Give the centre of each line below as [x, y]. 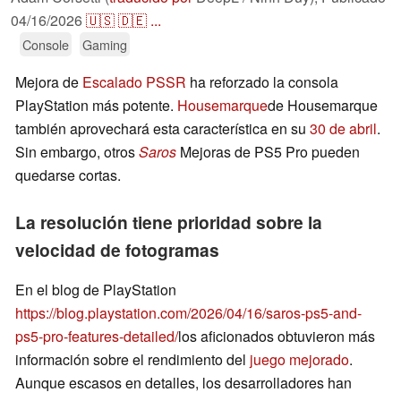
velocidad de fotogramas [117, 250]
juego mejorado [299, 360]
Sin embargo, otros [77, 152]
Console [46, 45]
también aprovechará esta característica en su [162, 129]
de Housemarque [323, 106]
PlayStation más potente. [96, 106]
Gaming [105, 45]
